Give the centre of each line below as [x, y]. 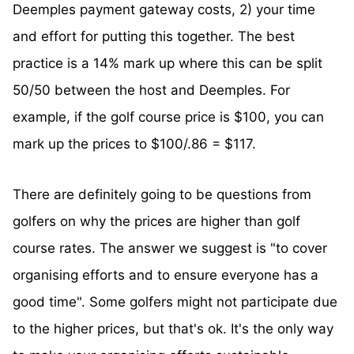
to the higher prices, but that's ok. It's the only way [173, 329]
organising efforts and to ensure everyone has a [166, 275]
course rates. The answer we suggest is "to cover [170, 249]
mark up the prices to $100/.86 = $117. [134, 144]
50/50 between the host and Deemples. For [151, 90]
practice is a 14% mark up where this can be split [168, 64]
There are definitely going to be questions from [162, 195]
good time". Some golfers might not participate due [175, 302]
